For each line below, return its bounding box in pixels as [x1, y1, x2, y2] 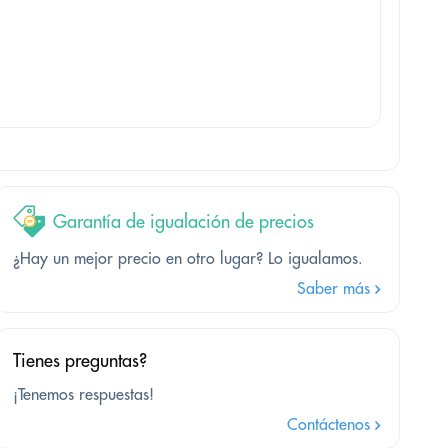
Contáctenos [286, 414, 375, 435]
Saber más [296, 278, 375, 299]
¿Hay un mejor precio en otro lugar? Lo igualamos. [13, 248, 363, 269]
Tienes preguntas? [13, 349, 147, 373]
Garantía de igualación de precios [53, 210, 314, 234]
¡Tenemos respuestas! [13, 384, 154, 405]
